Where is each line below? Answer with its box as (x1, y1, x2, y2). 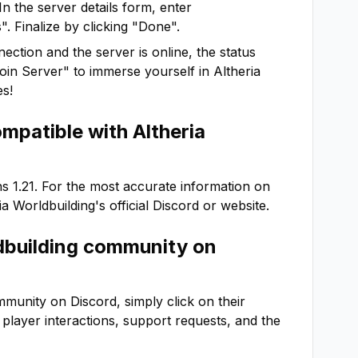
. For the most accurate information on (34, 178, 270, 194)
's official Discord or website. (95, 197, 269, 213)
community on (78, 235, 217, 258)
